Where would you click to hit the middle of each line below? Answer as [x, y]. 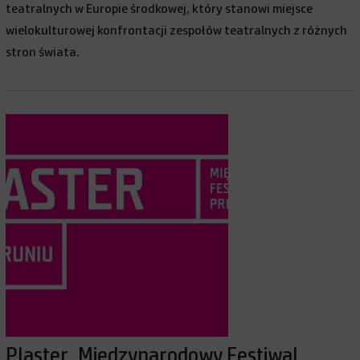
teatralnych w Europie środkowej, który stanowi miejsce [160, 9]
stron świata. [43, 52]
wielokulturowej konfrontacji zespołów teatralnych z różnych [177, 31]
